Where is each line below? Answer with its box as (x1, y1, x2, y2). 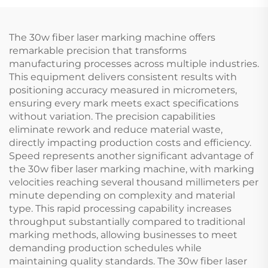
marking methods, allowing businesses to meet (9, 229, 237, 240)
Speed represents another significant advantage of (9, 150, 253, 162)
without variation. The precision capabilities (9, 110, 215, 122)
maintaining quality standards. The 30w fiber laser (9, 255, 247, 267)
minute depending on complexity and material (9, 189, 235, 201)
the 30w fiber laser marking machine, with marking (9, 163, 254, 175)
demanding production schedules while (9, 242, 202, 254)
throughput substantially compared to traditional (9, 215, 245, 227)
